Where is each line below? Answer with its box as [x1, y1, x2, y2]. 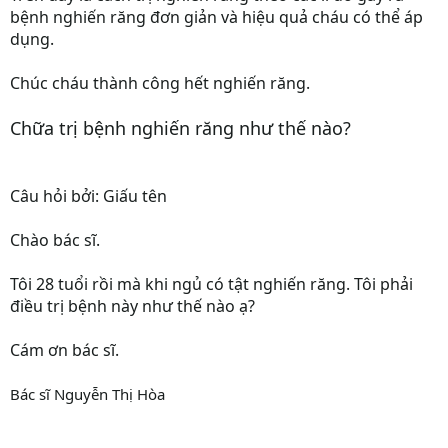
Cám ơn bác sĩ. [10, 339, 119, 361]
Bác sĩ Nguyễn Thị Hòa [10, 384, 165, 404]
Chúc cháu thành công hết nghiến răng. [10, 72, 310, 94]
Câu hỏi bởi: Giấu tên [10, 185, 167, 207]
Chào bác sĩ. [10, 229, 100, 251]
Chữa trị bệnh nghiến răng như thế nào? [10, 116, 351, 140]
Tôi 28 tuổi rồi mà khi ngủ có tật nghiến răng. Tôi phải [10, 273, 413, 295]
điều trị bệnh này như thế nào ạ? [10, 295, 255, 317]
